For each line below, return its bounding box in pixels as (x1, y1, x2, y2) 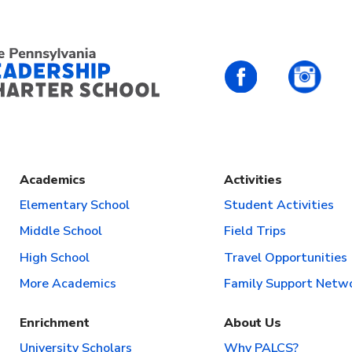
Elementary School (20, 196, 130, 214)
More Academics (20, 275, 116, 293)
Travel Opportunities (224, 248, 347, 266)
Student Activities (224, 196, 334, 214)
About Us (224, 314, 281, 332)
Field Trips (224, 222, 286, 240)
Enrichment (20, 314, 90, 332)
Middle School (20, 222, 102, 240)
